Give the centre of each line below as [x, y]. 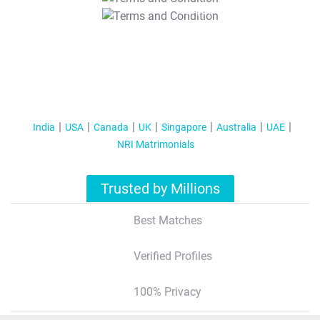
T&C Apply [193, 11]
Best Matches [167, 220]
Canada [111, 127]
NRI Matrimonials [156, 144]
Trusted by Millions [160, 189]
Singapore [184, 127]
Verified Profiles [172, 256]
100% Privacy [167, 291]
